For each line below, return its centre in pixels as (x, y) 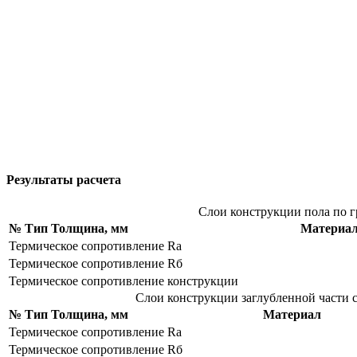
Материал (292, 314)
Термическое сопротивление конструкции (124, 280)
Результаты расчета (64, 180)
